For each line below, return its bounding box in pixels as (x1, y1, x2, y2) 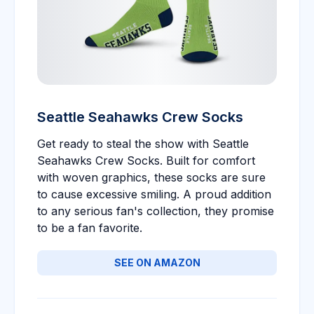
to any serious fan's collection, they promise (37, 204, 274, 218)
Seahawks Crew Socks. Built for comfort (37, 153, 255, 168)
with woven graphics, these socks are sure (37, 170, 266, 184)
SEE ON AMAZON (114, 257, 200, 268)
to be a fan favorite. (37, 221, 142, 235)
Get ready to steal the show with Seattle (37, 137, 249, 151)
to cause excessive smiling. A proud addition (37, 187, 271, 201)
